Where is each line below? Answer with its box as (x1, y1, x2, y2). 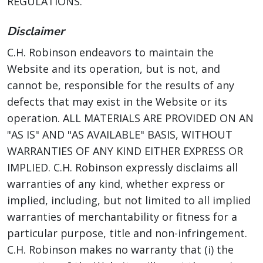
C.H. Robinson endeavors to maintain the (7, 45, 214, 59)
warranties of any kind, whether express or (7, 177, 225, 191)
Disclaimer (7, 23, 65, 39)
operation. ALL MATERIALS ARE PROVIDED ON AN (7, 111, 254, 125)
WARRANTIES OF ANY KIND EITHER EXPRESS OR (7, 144, 243, 158)
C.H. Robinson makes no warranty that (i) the (7, 242, 234, 257)
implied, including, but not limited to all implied (7, 193, 251, 207)
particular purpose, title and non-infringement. (7, 226, 247, 240)
